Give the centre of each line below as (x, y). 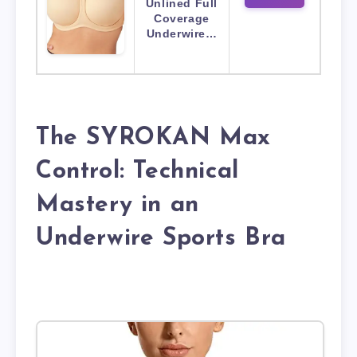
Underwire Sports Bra (161, 238)
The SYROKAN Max (154, 138)
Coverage (182, 19)
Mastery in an (118, 205)
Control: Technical (137, 171)
